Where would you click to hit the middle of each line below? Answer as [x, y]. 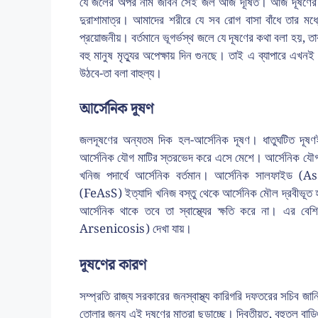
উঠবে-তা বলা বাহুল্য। [121, 73]
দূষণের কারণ [113, 265]
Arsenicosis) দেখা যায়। [136, 229]
